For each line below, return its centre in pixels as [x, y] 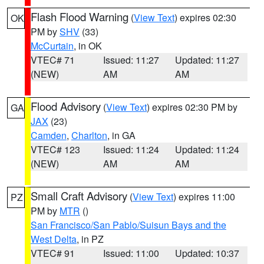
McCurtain [52, 46]
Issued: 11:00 [131, 253]
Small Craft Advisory [79, 196]
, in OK [88, 46]
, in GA [121, 135]
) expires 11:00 [204, 197]
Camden [49, 135]
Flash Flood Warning [80, 16]
